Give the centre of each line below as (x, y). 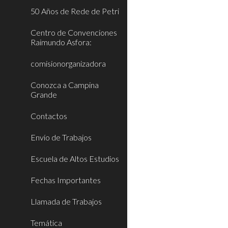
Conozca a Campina (65, 85)
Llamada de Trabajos (66, 201)
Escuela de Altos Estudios (75, 159)
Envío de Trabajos (61, 137)
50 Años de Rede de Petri (75, 11)
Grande (44, 94)
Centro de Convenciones (74, 32)
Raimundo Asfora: (61, 42)
